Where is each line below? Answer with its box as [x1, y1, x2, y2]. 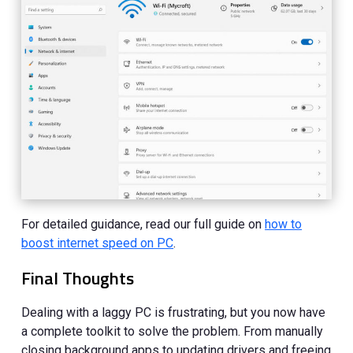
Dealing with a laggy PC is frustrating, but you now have [21, 305, 326, 321]
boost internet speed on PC [21, 236, 174, 251]
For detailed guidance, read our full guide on [21, 217, 266, 232]
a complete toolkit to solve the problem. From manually [21, 324, 324, 340]
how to [265, 217, 303, 232]
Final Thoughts [21, 265, 135, 292]
